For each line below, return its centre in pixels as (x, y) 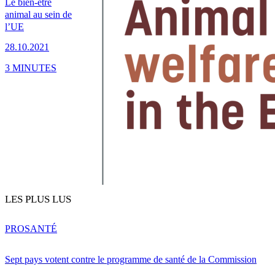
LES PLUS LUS (38, 199)
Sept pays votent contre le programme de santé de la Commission (131, 260)
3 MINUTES (31, 68)
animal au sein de (38, 15)
